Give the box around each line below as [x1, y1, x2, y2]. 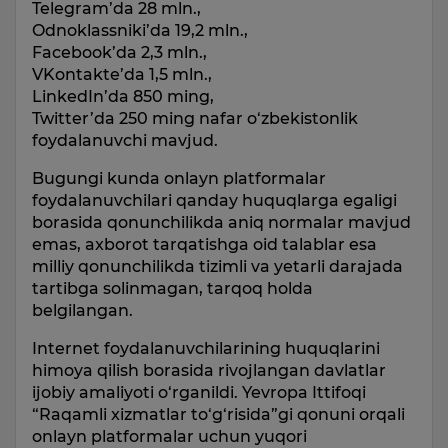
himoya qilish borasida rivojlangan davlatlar [32, 361, 386, 380]
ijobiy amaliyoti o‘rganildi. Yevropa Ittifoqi [32, 383, 366, 402]
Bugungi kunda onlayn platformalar [32, 169, 326, 188]
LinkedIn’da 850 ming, [32, 87, 214, 106]
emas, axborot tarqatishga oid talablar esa [32, 235, 377, 254]
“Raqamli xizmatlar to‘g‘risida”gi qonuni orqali [32, 405, 405, 424]
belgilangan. [32, 301, 133, 320]
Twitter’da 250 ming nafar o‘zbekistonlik [32, 109, 358, 128]
